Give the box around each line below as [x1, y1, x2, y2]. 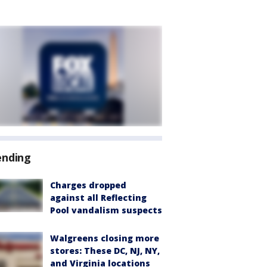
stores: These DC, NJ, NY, [50, 245, 160, 256]
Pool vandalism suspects [50, 204, 162, 216]
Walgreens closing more [50, 232, 159, 244]
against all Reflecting [50, 192, 147, 203]
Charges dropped [50, 179, 126, 191]
